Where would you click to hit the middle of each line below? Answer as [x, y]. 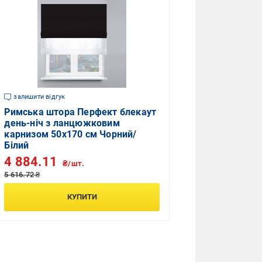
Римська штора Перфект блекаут [80, 112]
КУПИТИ [82, 197]
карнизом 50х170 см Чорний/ [70, 134]
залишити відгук [39, 97]
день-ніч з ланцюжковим [62, 123]
